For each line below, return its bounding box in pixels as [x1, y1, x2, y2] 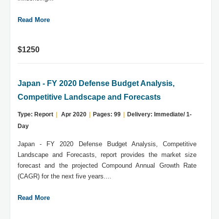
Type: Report [18, 111, 53, 118]
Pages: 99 [93, 111, 121, 118]
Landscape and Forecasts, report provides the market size [18, 151, 197, 159]
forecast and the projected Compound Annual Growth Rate [18, 162, 197, 170]
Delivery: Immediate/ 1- [127, 111, 192, 118]
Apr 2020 [60, 111, 87, 118]
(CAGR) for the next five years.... [18, 173, 111, 180]
